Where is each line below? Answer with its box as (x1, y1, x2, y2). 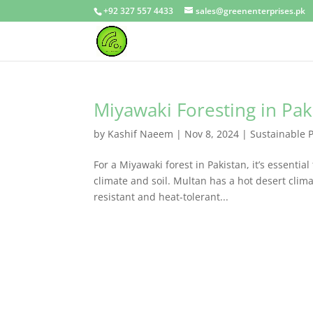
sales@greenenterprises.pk (196, 5, 306, 17)
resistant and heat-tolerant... (94, 190, 229, 203)
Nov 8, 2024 (184, 127, 240, 140)
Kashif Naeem (108, 127, 174, 140)
